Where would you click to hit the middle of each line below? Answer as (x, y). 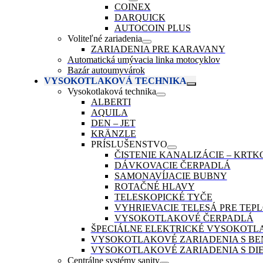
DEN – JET (113, 123)
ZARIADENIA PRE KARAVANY (158, 49)
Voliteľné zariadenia (104, 39)
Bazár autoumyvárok (106, 70)
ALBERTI (111, 102)
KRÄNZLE (113, 134)
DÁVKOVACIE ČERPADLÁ (172, 166)
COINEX (132, 7)
